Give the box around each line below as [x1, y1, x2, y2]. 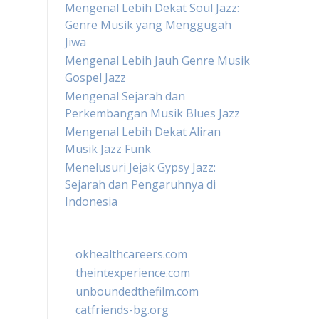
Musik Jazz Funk [65, 141, 151, 157]
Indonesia [65, 194, 117, 209]
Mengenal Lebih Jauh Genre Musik [65, 53, 250, 68]
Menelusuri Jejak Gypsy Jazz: [65, 159, 216, 175]
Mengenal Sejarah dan [65, 88, 185, 104]
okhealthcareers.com [75, 246, 187, 262]
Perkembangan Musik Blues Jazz [65, 105, 240, 121]
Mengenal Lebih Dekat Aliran [65, 124, 221, 140]
